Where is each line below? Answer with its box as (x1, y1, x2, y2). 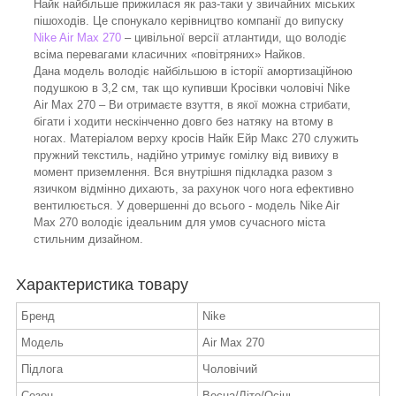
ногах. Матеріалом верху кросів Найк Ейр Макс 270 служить (34, 132, 359, 146)
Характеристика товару (16, 276, 188, 294)
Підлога (21, 362, 63, 377)
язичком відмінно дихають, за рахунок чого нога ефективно (34, 182, 354, 196)
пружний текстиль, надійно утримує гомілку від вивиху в (34, 148, 339, 163)
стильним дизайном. (34, 232, 143, 247)
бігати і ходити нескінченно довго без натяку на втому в (34, 115, 333, 129)
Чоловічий (202, 362, 257, 377)
